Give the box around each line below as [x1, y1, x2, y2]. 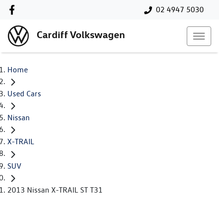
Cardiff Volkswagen [37, 28, 125, 41]
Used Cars [7, 89, 41, 99]
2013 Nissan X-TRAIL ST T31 [7, 185, 103, 195]
